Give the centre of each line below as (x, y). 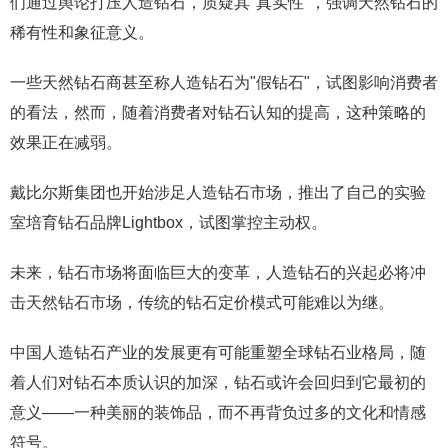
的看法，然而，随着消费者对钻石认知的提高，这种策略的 (218, 112)
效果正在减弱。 (66, 142)
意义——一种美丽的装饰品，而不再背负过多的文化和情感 (218, 412)
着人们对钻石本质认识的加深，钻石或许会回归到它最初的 (218, 382)
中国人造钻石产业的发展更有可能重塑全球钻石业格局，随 (218, 352)
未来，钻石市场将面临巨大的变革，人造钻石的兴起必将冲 (218, 272)
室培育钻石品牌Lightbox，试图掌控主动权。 (168, 222)
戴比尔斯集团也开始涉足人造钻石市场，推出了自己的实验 (218, 192)
